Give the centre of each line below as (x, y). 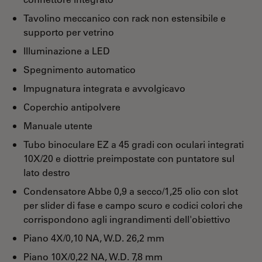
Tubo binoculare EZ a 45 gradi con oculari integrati (134, 144)
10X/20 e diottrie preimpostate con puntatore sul (129, 158)
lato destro (47, 172)
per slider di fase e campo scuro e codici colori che (133, 205)
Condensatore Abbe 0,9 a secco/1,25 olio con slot (131, 191)
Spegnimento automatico (80, 69)
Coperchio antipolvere (72, 107)
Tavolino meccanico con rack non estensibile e (125, 18)
